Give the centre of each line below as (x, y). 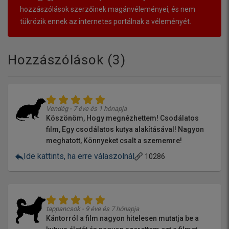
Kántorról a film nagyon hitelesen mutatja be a (122, 218)
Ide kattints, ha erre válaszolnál (79, 156)
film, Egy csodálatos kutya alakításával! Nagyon (125, 129)
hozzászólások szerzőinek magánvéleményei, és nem (108, 9)
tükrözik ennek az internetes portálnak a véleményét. (106, 22)
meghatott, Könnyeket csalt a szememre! (114, 140)
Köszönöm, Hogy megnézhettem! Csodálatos (122, 118)
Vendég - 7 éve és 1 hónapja (86, 108)
